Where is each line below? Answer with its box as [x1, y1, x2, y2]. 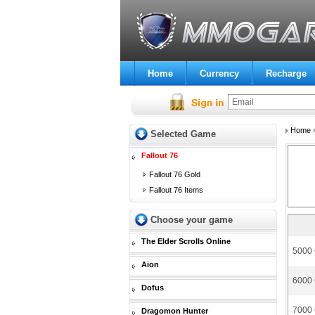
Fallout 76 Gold [149, 170, 200, 179]
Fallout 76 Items [149, 186, 203, 194]
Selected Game [150, 129, 216, 139]
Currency [199, 68, 239, 79]
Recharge [265, 68, 307, 79]
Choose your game [150, 214, 233, 225]
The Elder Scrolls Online [141, 237, 231, 245]
